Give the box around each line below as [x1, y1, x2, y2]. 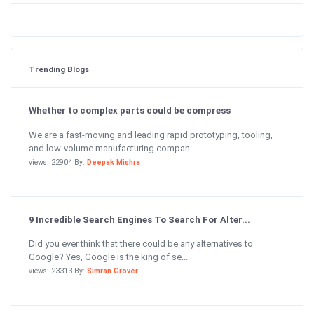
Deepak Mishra [87, 157, 140, 167]
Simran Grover [87, 266, 138, 275]
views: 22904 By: [29, 157, 87, 167]
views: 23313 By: [29, 266, 87, 275]
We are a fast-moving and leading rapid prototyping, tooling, [29, 129, 273, 140]
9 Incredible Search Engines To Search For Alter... [29, 214, 250, 225]
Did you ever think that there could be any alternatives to [29, 238, 253, 249]
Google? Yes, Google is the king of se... [29, 252, 188, 262]
